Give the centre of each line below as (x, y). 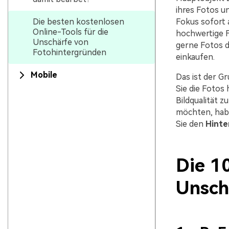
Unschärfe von (61, 42)
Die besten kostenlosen (78, 22)
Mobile (44, 75)
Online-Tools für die (71, 32)
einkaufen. (195, 57)
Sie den (189, 124)
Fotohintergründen (70, 52)
